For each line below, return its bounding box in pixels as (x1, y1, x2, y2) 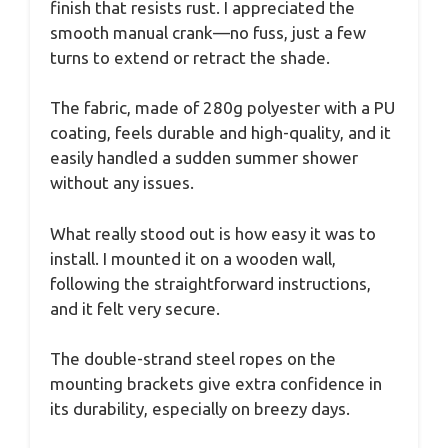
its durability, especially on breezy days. (50, 399, 350, 419)
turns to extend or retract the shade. (50, 47, 330, 67)
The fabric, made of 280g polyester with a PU (50, 98, 395, 118)
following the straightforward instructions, (50, 273, 371, 293)
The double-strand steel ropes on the (50, 349, 336, 369)
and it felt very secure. (50, 298, 220, 318)
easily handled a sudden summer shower (50, 148, 358, 168)
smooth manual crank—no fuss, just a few (50, 22, 366, 42)
